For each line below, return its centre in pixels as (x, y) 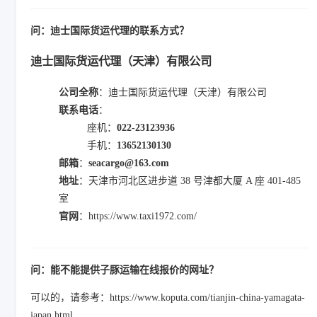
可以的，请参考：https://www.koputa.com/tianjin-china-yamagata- (168, 297)
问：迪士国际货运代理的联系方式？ (110, 31)
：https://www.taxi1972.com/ (138, 216)
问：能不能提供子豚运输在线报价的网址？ (125, 270)
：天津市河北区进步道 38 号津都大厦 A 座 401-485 (190, 180)
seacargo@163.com (129, 163)
